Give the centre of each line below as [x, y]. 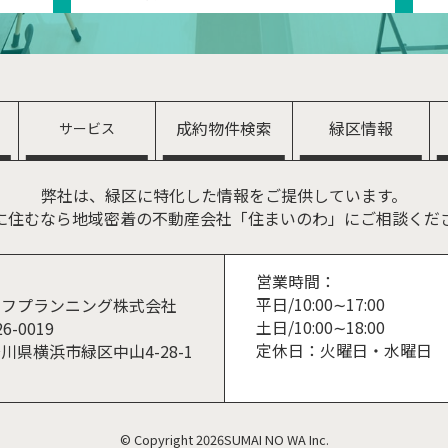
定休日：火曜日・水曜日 [344, 351]
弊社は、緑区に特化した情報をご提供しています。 [224, 196]
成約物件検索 [224, 129]
